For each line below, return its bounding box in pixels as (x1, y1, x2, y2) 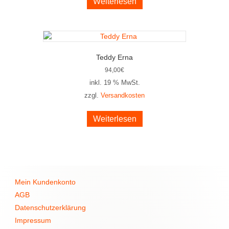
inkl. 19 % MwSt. (89, 79, 140, 86)
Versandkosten (101, 91, 145, 99)
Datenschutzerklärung (15, 203, 86, 212)
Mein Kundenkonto (15, 177, 76, 186)
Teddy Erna (96, 53, 133, 61)
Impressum (15, 216, 51, 224)
